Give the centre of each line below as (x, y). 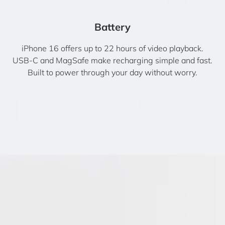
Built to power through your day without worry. (113, 72)
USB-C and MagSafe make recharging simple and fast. (113, 60)
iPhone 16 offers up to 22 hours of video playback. (113, 48)
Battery (113, 27)
